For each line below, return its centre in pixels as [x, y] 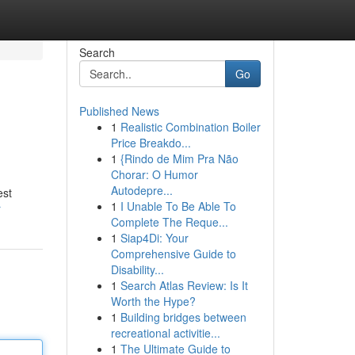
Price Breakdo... [151, 143]
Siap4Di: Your [154, 238]
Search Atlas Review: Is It [184, 285]
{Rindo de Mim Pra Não [179, 158]
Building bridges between [183, 317]
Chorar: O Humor [154, 174]
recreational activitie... [165, 333]
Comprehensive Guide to [173, 254]
